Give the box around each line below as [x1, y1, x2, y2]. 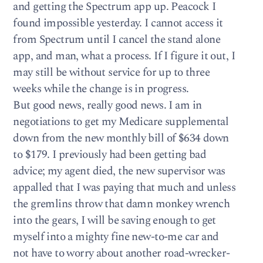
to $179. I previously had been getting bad [13, 146, 207, 163]
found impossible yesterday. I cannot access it [13, 14, 223, 32]
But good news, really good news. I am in [13, 96, 202, 114]
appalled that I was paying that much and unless [13, 178, 236, 196]
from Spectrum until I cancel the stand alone [13, 31, 221, 48]
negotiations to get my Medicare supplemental [13, 113, 229, 130]
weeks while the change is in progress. [13, 80, 189, 97]
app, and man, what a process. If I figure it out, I [13, 47, 235, 65]
